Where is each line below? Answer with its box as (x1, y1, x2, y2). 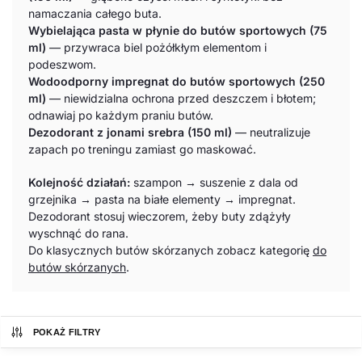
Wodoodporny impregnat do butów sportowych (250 (28, 74, 325, 89)
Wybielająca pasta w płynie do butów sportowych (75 (28, 23, 327, 38)
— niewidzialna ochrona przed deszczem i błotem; (46, 91, 316, 106)
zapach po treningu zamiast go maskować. (28, 142, 256, 157)
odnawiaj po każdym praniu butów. (28, 108, 213, 123)
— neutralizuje (232, 125, 310, 140)
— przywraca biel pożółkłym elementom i (46, 40, 267, 55)
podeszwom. (28, 57, 96, 72)
